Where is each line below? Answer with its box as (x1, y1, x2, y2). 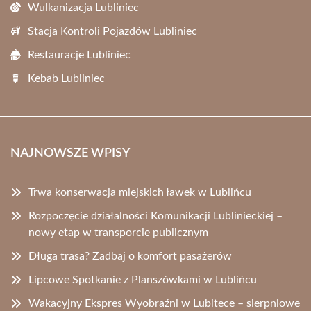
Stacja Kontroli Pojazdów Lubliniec (28, 26, 197, 37)
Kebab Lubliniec (28, 73, 105, 85)
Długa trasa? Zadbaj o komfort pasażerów (28, 251, 232, 262)
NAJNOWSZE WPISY (10, 147, 130, 160)
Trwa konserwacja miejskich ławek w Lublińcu (28, 187, 251, 199)
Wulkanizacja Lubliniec (28, 2, 139, 14)
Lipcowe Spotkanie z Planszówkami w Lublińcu (28, 274, 257, 286)
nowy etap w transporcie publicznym (28, 227, 208, 239)
